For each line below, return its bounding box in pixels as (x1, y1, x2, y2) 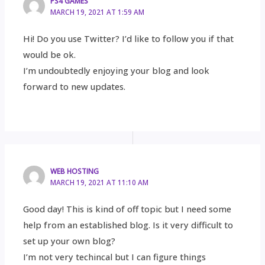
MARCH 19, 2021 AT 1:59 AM (50, 7, 145, 17)
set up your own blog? (23, 234, 116, 247)
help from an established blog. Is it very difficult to (23, 218, 234, 231)
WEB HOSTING (50, 166, 99, 176)
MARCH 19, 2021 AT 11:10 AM (50, 177, 149, 187)
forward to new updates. (23, 80, 126, 92)
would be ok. (23, 48, 76, 60)
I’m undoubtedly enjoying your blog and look (23, 64, 210, 76)
